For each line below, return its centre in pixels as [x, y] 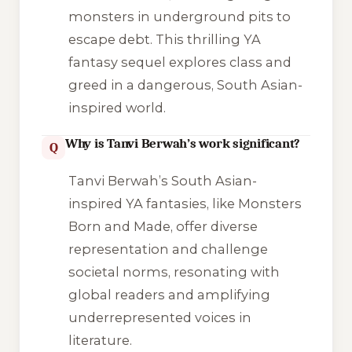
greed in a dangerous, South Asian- [185, 84]
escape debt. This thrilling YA [164, 39]
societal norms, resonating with [174, 272]
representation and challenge [168, 249]
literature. [100, 341]
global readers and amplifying [169, 295]
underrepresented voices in [159, 318]
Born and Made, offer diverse [163, 227]
